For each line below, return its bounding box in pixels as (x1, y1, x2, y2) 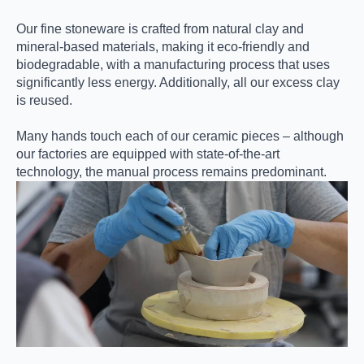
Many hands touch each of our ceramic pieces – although (16, 129, 344, 143)
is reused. (16, 93, 72, 107)
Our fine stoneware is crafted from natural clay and (16, 22, 304, 36)
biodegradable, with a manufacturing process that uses (16, 58, 330, 71)
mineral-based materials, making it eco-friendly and (16, 40, 310, 54)
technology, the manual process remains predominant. (16, 165, 327, 179)
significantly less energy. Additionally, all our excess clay (16, 76, 340, 89)
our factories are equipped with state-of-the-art (16, 147, 279, 161)
